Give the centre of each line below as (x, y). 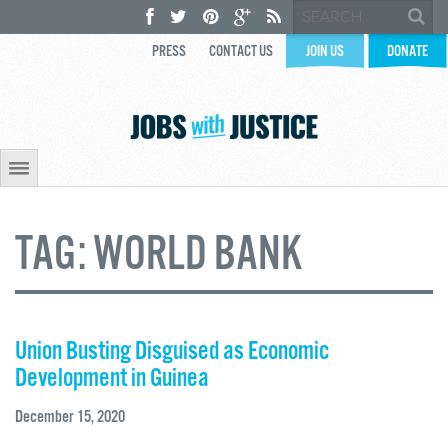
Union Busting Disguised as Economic (172, 352)
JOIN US (325, 51)
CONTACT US (241, 51)
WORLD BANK (197, 255)
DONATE (407, 51)
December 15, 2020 (70, 417)
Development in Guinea (112, 379)
